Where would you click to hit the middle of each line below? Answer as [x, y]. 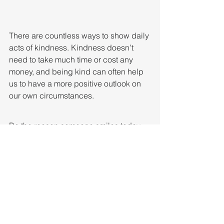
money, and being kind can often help [77, 72]
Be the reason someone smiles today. [75, 126]
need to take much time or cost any [72, 60]
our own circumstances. [51, 96]
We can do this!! [38, 140]
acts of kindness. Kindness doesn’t [72, 48]
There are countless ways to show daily [80, 36]
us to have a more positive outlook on [76, 84]
